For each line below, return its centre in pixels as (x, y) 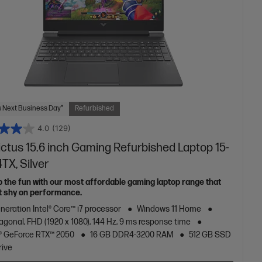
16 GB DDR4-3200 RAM (132, 235)
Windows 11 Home (169, 209)
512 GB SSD (210, 235)
